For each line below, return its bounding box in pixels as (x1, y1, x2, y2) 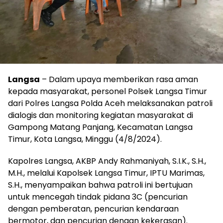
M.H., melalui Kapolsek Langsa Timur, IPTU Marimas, (8, 167, 205, 179)
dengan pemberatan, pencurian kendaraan (8, 203, 179, 215)
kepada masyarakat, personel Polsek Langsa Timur (8, 86, 207, 97)
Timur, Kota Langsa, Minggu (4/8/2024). (8, 133, 162, 145)
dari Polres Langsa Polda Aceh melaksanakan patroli (8, 98, 213, 109)
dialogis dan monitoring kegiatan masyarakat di (8, 110, 193, 121)
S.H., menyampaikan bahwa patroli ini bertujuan (8, 179, 193, 191)
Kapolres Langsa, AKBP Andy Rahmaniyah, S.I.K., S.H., (8, 155, 206, 167)
